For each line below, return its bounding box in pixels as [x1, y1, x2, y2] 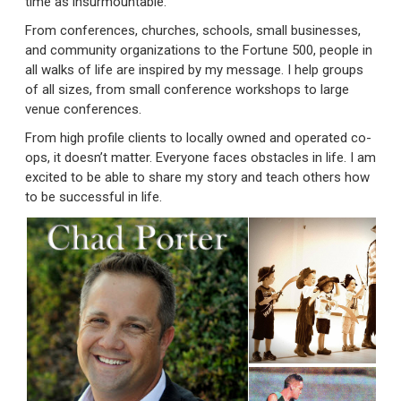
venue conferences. [25, 100, 141, 117]
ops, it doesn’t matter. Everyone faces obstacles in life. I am [25, 149, 376, 166]
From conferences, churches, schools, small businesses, [25, 21, 361, 38]
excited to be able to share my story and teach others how [25, 168, 370, 185]
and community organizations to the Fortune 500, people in [25, 41, 372, 58]
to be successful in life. [25, 188, 162, 205]
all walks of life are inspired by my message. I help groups [25, 61, 363, 78]
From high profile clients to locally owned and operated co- [25, 129, 371, 146]
